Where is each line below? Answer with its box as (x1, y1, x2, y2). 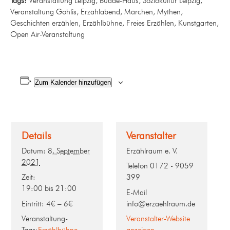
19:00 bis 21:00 (22, 184, 76, 194)
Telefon (126, 161, 150, 171)
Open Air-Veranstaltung (10, 29, 85, 39)
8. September (48, 146, 90, 156)
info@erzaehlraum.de (126, 199, 195, 208)
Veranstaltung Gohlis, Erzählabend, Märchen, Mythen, (10, 7, 183, 16)
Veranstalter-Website (126, 214, 190, 224)
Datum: (22, 146, 46, 156)
